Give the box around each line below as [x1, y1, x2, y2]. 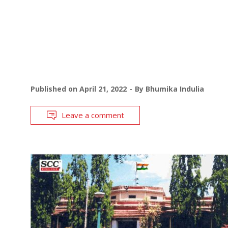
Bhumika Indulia [146, 83, 204, 94]
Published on [31, 83, 79, 94]
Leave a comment [62, 109, 124, 120]
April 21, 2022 [79, 83, 127, 94]
